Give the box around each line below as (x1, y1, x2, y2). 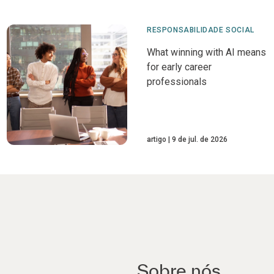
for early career (146, 61, 212, 73)
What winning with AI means (146, 46, 266, 58)
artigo (146, 135, 166, 144)
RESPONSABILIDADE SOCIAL (146, 26, 254, 34)
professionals (146, 76, 207, 87)
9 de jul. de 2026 (171, 135, 228, 144)
